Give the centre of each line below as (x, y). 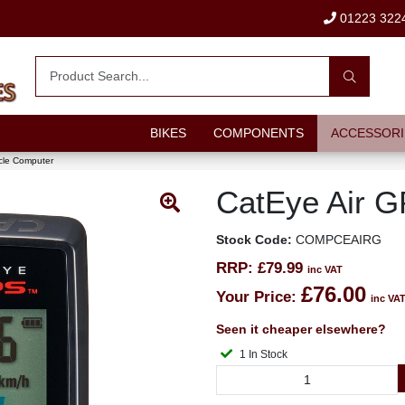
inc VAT (325, 269)
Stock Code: (254, 240)
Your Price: (256, 297)
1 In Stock (268, 354)
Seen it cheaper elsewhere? (301, 329)
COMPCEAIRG (337, 240)
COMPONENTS (258, 133)
